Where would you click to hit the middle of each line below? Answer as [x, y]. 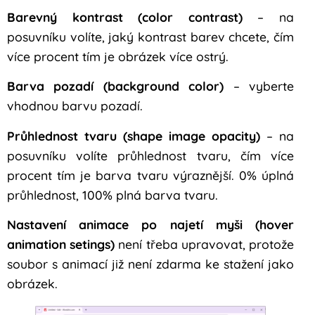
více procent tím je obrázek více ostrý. [118, 56]
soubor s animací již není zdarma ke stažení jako [150, 263]
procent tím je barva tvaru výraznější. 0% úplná [150, 175]
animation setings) [61, 244]
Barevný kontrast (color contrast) [125, 17]
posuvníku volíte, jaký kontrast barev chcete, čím [150, 36]
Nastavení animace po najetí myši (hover [150, 224]
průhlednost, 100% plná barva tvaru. [112, 194]
